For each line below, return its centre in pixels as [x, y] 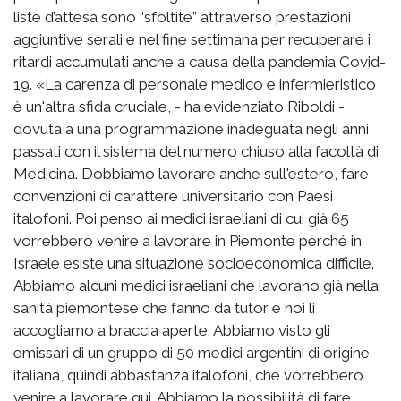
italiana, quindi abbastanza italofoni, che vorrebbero [188, 375]
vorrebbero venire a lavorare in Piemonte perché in [188, 240]
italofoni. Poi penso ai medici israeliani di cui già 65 [181, 218]
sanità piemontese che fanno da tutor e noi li [164, 307]
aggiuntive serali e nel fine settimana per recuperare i [192, 39]
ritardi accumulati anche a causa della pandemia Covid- [200, 61]
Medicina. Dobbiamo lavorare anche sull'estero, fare [191, 173]
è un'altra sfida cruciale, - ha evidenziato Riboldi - [179, 106]
